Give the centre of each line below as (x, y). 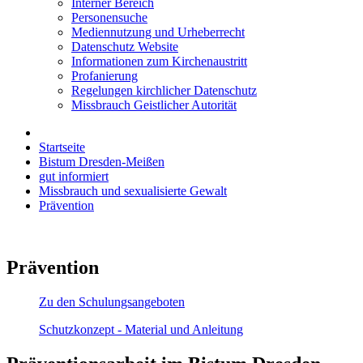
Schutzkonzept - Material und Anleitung (141, 330)
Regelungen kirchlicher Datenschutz (164, 91)
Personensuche (109, 18)
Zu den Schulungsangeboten (112, 302)
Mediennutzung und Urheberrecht (158, 32)
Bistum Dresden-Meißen (102, 162)
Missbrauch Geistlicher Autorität (154, 105)
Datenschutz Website (125, 47)
